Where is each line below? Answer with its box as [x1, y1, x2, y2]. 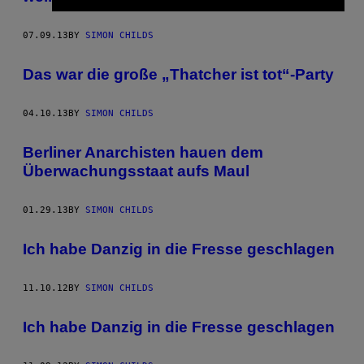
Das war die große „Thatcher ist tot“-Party [23, 65, 334, 83]
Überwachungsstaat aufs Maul [23, 162, 249, 180]
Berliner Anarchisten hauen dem [23, 143, 263, 161]
